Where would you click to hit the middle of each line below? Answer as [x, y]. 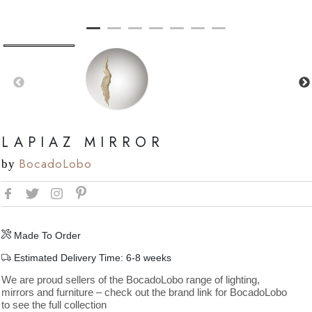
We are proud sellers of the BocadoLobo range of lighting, [131, 280]
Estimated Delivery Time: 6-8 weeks [93, 258]
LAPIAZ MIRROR [83, 142]
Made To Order [47, 236]
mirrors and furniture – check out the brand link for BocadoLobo [144, 292]
